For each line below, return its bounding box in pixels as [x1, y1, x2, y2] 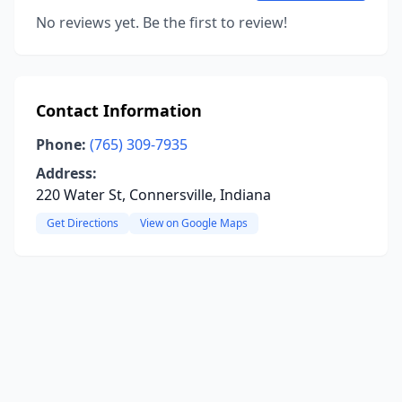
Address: [36, 163, 97, 183]
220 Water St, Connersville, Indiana [36, 185, 271, 205]
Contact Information [36, 100, 202, 121]
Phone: [36, 135, 86, 154]
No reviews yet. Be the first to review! [36, 13, 287, 32]
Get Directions [47, 215, 118, 231]
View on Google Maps [140, 215, 248, 231]
